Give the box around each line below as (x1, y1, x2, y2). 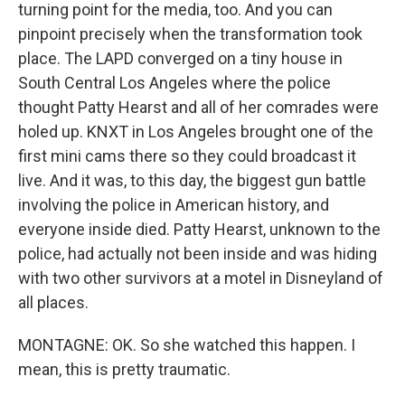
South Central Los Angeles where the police (18, 73, 331, 92)
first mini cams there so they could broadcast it (18, 146, 356, 165)
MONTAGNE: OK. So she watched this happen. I (18, 335, 355, 354)
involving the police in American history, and (18, 195, 329, 214)
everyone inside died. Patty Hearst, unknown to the (18, 220, 381, 239)
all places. (18, 293, 89, 312)
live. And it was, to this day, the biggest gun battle (18, 171, 366, 190)
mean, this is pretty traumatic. (18, 360, 231, 379)
